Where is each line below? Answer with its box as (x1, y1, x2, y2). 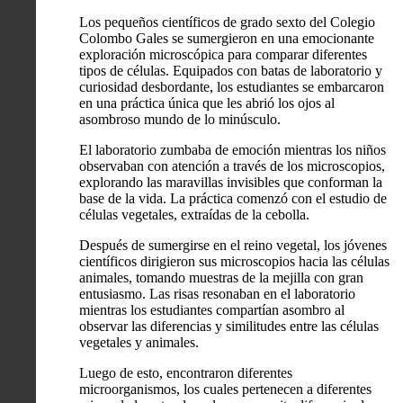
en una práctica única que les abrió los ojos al (79, 94, 335, 111)
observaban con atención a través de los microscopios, (79, 157, 385, 174)
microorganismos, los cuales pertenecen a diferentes (79, 381, 372, 397)
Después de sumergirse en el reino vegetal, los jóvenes (79, 237, 387, 253)
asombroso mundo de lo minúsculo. (79, 111, 281, 127)
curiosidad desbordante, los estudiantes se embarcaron (79, 78, 384, 94)
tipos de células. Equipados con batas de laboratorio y (79, 62, 382, 78)
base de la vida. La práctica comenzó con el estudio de (79, 190, 387, 206)
